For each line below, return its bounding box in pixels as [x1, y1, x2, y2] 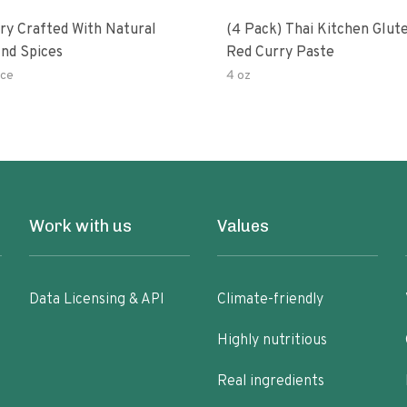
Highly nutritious [216, 332, 327, 350]
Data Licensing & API [29, 291, 165, 309]
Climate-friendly [216, 291, 323, 309]
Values [216, 216, 269, 236]
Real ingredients [216, 372, 324, 391]
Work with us [29, 216, 133, 236]
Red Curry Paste [226, 44, 334, 62]
